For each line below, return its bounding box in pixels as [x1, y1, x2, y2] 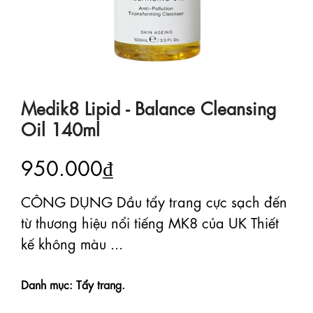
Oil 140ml [21, 116, 100, 140]
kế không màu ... [21, 233, 123, 253]
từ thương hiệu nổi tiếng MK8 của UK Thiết [21, 212, 279, 232]
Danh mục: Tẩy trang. [21, 277, 125, 292]
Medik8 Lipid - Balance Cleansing [21, 95, 277, 119]
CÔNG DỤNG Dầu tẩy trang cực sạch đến [21, 191, 287, 211]
